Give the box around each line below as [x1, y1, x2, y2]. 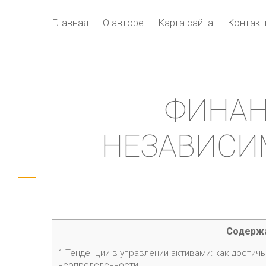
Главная [52, 17, 88, 28]
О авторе [103, 17, 144, 28]
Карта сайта [158, 17, 213, 28]
